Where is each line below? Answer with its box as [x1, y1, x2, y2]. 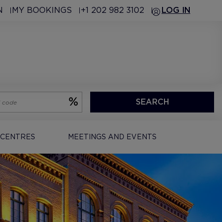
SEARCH [135, 97, 169, 107]
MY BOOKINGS [12, 5, 72, 15]
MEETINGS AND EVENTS [67, 133, 157, 141]
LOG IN [162, 5, 190, 15]
